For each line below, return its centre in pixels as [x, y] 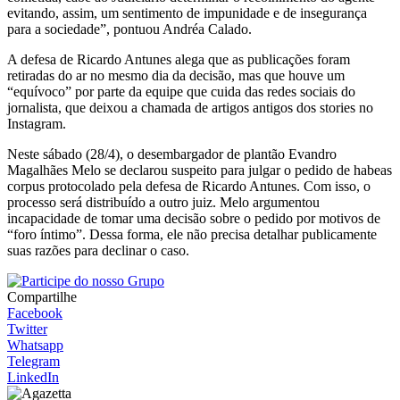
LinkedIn [33, 378]
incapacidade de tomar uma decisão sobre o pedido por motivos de [194, 219]
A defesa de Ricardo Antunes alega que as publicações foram [179, 60]
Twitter [27, 329]
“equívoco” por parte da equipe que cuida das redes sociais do [181, 92]
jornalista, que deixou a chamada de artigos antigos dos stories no [190, 108]
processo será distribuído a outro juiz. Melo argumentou [163, 203]
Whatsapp [35, 346]
